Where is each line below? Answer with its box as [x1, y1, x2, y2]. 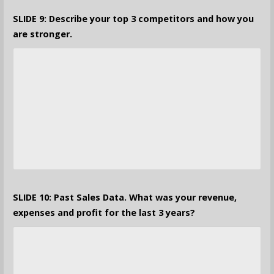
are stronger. [12, 28, 72, 40]
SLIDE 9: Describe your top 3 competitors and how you [12, 13, 254, 25]
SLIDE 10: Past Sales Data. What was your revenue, [12, 191, 237, 204]
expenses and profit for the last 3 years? [12, 207, 195, 219]
